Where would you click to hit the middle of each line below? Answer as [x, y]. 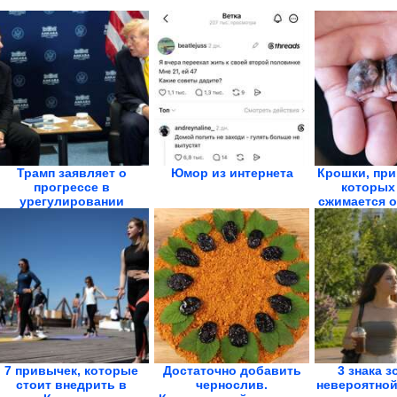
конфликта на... [71, 215]
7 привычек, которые [71, 370]
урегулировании [71, 201]
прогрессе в [71, 187]
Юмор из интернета [232, 173]
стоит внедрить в [71, 385]
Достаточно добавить [232, 370]
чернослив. [232, 385]
